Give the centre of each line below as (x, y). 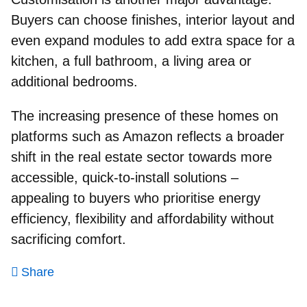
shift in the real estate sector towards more (142, 157)
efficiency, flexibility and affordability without (143, 218)
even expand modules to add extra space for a (153, 40)
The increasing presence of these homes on (145, 115)
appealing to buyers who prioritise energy (136, 198)
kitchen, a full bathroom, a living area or (131, 61)
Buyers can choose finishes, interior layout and (153, 20)
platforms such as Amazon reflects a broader (148, 136)
